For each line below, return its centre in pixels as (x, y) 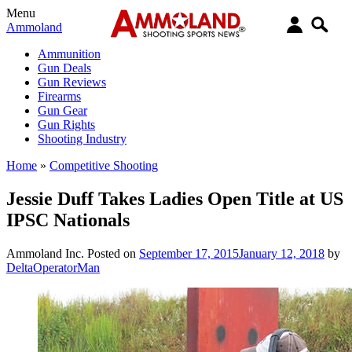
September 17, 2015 (189, 253)
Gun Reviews (72, 82)
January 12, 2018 (282, 253)
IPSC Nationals (68, 220)
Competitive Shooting (104, 165)
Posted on (113, 253)
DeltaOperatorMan (53, 267)
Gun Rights (66, 125)
